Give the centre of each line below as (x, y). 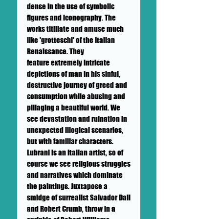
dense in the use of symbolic (71, 6)
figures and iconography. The (71, 17)
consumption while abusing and (76, 96)
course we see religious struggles (79, 164)
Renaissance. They (55, 51)
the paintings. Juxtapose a (67, 186)
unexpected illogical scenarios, (75, 130)
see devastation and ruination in (77, 119)
